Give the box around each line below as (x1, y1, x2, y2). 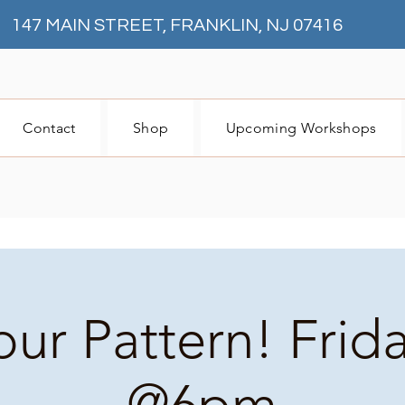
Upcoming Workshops (225, 119, 377, 137)
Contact (23, 119, 76, 137)
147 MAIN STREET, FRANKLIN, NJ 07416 (12, 16, 343, 34)
